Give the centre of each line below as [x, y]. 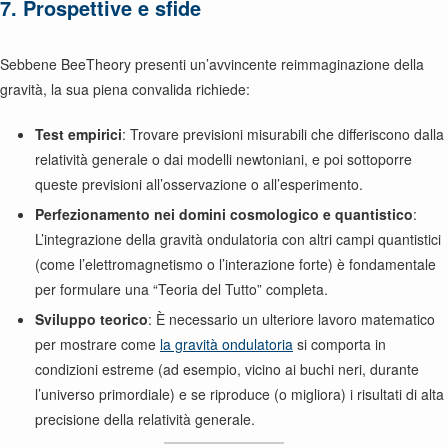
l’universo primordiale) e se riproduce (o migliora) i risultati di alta [239, 394]
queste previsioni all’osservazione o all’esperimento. [199, 184]
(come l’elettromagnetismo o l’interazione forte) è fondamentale [235, 264]
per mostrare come [97, 344]
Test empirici [78, 134]
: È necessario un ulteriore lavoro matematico [291, 319]
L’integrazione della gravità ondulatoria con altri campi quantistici [238, 239]
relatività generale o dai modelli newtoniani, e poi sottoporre [223, 159]
